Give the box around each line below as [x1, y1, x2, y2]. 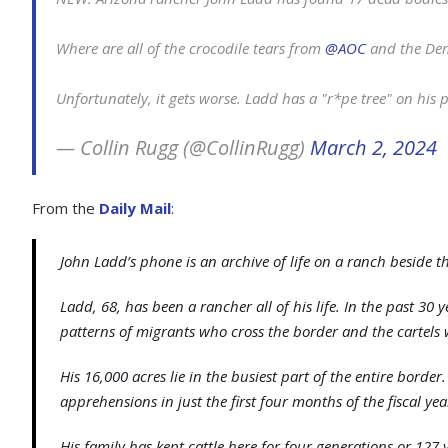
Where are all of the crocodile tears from [56, 38, 325, 58]
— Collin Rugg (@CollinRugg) [56, 134, 310, 161]
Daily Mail [99, 198, 171, 218]
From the [32, 198, 99, 218]
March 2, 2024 [310, 134, 437, 161]
